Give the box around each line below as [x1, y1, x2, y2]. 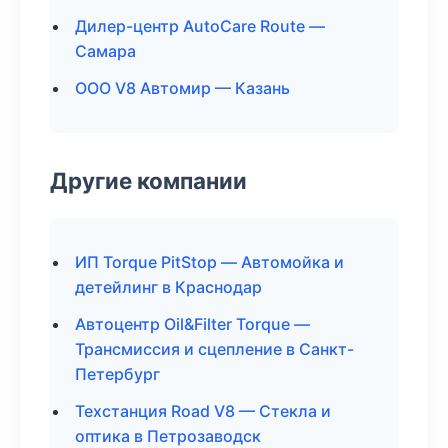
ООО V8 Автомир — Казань [75, 78, 290, 98]
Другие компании [50, 167, 247, 194]
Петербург [75, 364, 160, 384]
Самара [75, 41, 136, 61]
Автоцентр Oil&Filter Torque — [75, 314, 310, 334]
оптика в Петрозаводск [75, 426, 261, 446]
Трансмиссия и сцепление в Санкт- [75, 339, 354, 359]
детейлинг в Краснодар [75, 277, 262, 297]
